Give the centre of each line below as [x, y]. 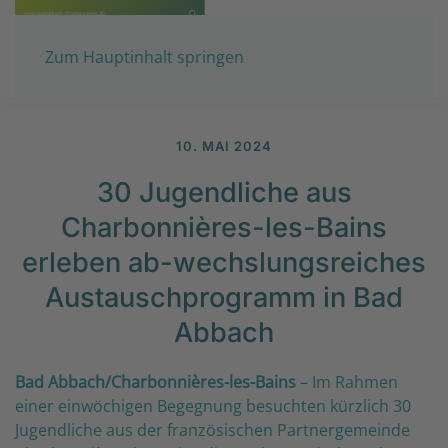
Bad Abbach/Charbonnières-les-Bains [155, 381]
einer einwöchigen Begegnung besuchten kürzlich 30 [213, 405]
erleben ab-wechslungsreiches [224, 262]
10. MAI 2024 [224, 145]
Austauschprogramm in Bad [224, 297]
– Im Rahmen [347, 381]
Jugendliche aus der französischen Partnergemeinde [212, 429]
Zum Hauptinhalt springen [144, 57]
